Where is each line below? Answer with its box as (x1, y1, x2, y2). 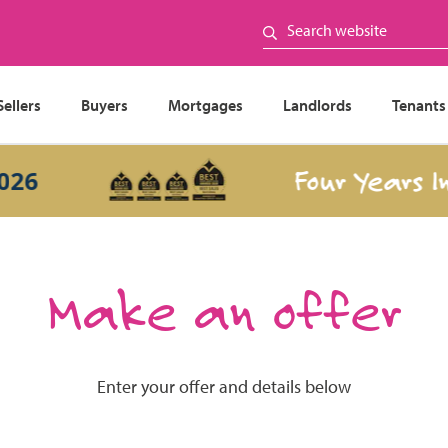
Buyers (80, 94, 128, 115)
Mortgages (167, 94, 243, 115)
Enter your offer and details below (97, 375, 351, 398)
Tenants (391, 94, 446, 115)
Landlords (282, 94, 352, 115)
